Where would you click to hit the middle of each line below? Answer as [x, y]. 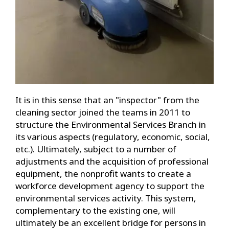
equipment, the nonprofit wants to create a [103, 174]
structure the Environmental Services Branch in [111, 125]
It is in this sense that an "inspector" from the [107, 100]
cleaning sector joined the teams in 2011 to [103, 112]
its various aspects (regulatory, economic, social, [113, 137]
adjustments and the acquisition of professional [112, 162]
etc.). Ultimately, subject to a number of [96, 149]
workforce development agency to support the [110, 186]
